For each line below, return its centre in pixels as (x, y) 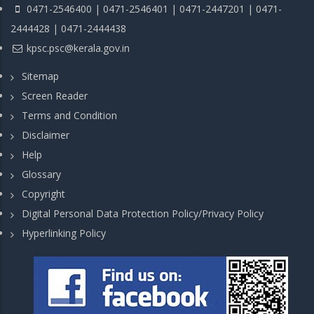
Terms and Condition (69, 115)
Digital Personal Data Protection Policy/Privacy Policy (143, 213)
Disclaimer (46, 135)
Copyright (43, 194)
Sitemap (40, 76)
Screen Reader (55, 96)
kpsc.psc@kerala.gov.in (78, 48)
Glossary (41, 174)
